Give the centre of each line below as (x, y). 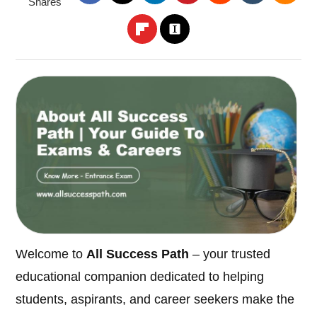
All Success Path (138, 254)
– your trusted (230, 254)
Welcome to (51, 254)
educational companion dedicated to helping (140, 277)
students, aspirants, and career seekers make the (155, 300)
